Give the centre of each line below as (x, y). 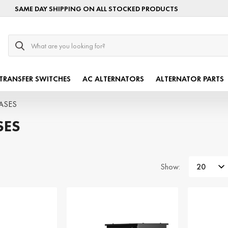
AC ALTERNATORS (113, 79)
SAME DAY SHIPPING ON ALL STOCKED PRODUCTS (97, 8)
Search (19, 40)
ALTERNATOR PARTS (190, 79)
